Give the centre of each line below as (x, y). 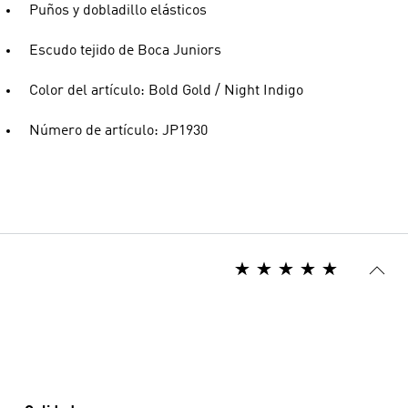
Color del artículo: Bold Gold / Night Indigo (166, 91)
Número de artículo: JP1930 (118, 131)
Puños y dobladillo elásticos (118, 11)
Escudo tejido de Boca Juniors (125, 51)
